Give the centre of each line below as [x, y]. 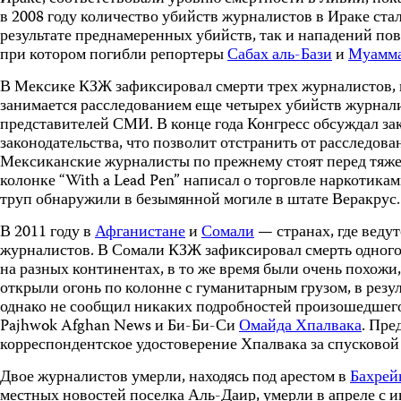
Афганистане [140, 233]
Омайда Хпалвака [300, 327]
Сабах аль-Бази [280, 55]
